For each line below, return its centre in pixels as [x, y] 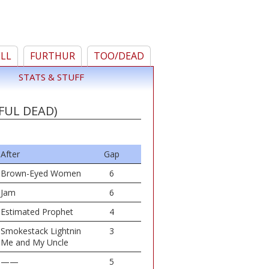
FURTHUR [53, 56]
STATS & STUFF [51, 77]
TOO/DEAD [119, 56]
